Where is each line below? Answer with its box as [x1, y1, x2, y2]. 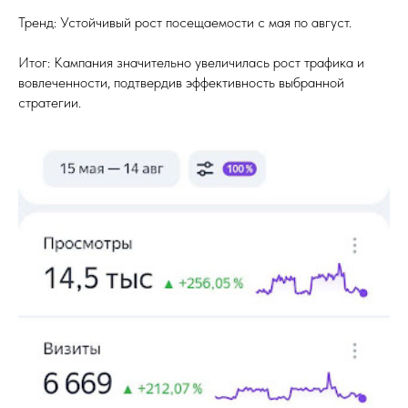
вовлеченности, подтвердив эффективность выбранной [18, 74, 344, 91]
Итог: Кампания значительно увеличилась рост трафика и [18, 54, 364, 71]
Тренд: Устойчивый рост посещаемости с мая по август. [18, 14, 352, 31]
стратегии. [18, 94, 81, 111]
